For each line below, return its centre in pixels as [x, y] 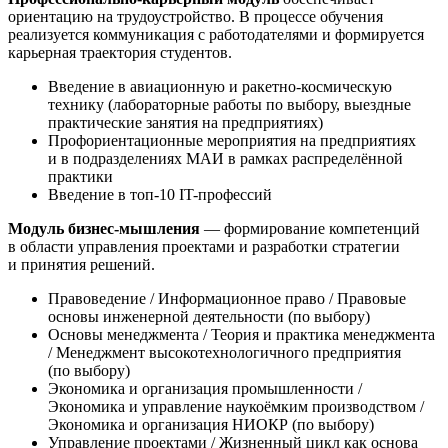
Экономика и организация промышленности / [205, 389]
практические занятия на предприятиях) [185, 123]
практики [80, 177]
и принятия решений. [81, 265]
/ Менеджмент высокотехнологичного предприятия [224, 353]
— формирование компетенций [310, 229]
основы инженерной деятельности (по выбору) [209, 317]
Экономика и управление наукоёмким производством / [236, 407]
